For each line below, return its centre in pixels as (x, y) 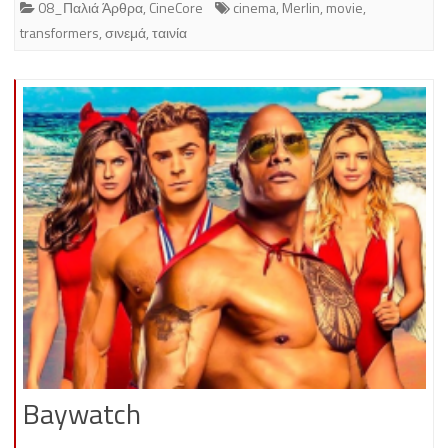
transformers (59, 33)
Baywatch (82, 414)
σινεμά (125, 33)
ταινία (169, 33)
